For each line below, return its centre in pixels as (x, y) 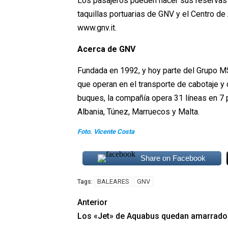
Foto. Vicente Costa (106, 132)
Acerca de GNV (106, 49)
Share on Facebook (173, 158)
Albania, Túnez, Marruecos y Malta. (138, 112)
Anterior (92, 203)
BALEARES (113, 182)
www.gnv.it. (97, 28)
